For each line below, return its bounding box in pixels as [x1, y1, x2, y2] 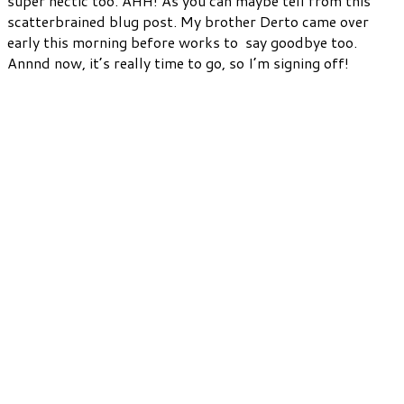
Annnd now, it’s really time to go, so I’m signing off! [7, 52, 349, 74]
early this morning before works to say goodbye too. [7, 32, 357, 53]
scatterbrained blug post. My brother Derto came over [7, 11, 369, 32]
